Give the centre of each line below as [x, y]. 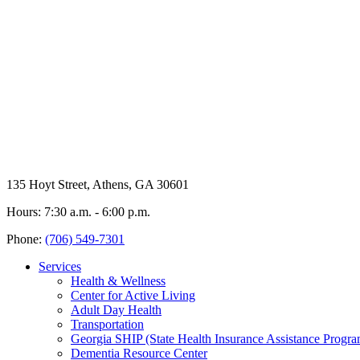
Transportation [107, 324]
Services [60, 266]
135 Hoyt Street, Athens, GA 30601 [98, 184]
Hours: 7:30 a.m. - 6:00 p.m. [78, 211]
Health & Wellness [118, 280]
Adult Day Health [116, 309]
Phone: [26, 239]
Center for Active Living [133, 295]
